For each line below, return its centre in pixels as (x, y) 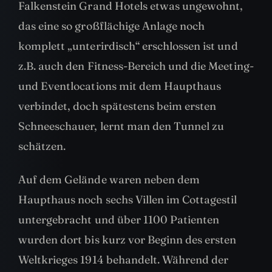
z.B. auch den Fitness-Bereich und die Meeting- (136, 66)
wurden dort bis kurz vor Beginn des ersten (127, 240)
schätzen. (42, 146)
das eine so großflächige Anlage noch (112, 26)
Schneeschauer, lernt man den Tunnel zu (121, 126)
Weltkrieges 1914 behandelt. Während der (124, 260)
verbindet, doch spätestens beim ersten (117, 106)
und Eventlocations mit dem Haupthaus (120, 86)
